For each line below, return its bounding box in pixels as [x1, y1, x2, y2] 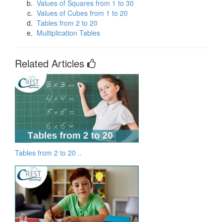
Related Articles [15, 55, 87, 70]
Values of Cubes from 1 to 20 [37, 7, 128, 18]
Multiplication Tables [37, 27, 100, 38]
